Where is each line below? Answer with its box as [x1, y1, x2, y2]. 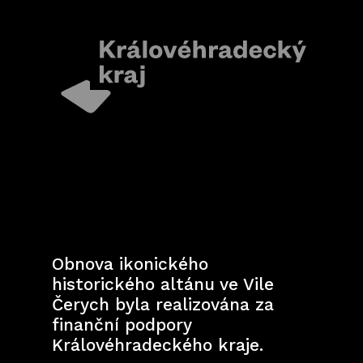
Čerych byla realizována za [52, 293, 274, 314]
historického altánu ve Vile [52, 273, 274, 294]
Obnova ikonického [52, 253, 208, 274]
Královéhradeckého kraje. [52, 334, 263, 355]
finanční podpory [52, 314, 191, 335]
